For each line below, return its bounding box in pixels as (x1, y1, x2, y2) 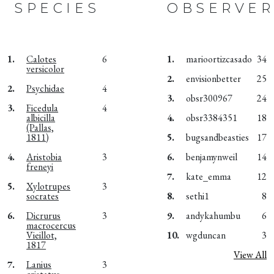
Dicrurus (26, 209, 61, 222)
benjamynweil (186, 150, 238, 163)
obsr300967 (186, 91, 233, 105)
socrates (26, 189, 59, 202)
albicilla (26, 111, 56, 124)
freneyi (26, 160, 54, 173)
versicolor (26, 62, 65, 75)
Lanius (26, 257, 52, 271)
